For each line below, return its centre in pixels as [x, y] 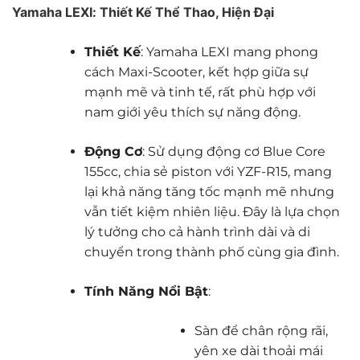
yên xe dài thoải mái [259, 350]
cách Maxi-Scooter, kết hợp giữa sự [196, 72]
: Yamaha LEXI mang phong [229, 51]
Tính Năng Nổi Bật [146, 291]
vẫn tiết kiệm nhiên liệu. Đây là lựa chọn [212, 211]
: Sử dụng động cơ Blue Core [233, 151]
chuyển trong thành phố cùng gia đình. [211, 252]
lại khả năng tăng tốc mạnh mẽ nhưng [209, 191]
